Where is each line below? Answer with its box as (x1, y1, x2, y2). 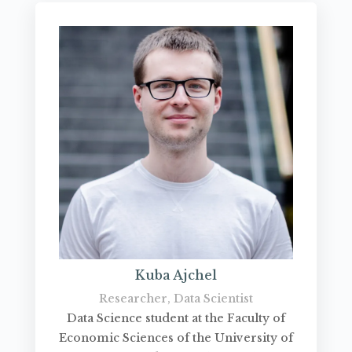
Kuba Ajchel (134, 267, 217, 284)
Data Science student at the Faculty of (66, 311, 285, 326)
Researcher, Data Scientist (98, 291, 253, 306)
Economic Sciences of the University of (58, 331, 293, 346)
